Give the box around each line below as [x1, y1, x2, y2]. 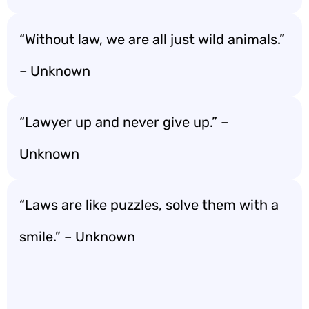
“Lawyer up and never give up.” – [19, 114, 228, 130]
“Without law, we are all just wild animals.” [19, 31, 285, 48]
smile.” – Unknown [19, 228, 135, 245]
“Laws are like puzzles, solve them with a [19, 197, 279, 213]
